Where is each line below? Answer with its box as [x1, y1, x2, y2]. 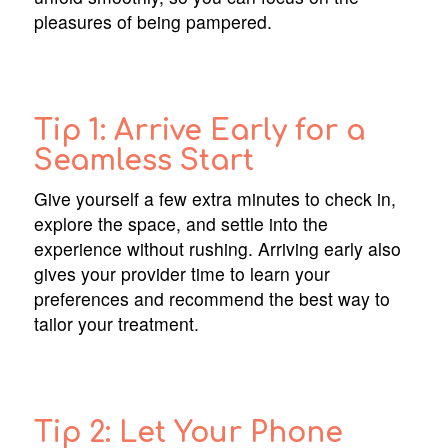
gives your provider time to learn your [33, 261, 330, 287]
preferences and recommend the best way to [33, 286, 390, 312]
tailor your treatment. [33, 311, 199, 337]
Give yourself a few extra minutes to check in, [33, 186, 396, 212]
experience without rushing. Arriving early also [33, 236, 401, 262]
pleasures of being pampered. [33, 9, 272, 35]
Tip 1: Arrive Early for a [33, 115, 365, 148]
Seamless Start [33, 145, 254, 178]
